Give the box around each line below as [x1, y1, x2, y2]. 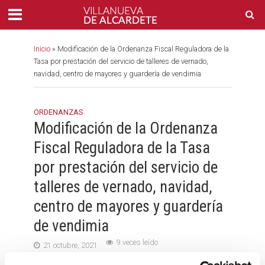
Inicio [33, 44, 50, 53]
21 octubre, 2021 [43, 241, 98, 250]
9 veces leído [116, 238, 158, 247]
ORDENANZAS [33, 108, 83, 117]
